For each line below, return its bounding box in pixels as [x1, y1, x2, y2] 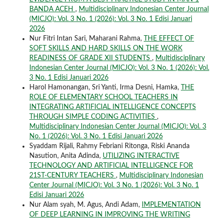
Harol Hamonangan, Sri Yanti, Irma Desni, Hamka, [29, 84, 181, 91]
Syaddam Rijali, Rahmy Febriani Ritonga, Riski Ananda [29, 143, 190, 150]
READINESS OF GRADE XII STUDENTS [29, 55, 152, 62]
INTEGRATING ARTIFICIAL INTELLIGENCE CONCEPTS [29, 104, 196, 111]
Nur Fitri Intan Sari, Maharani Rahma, [29, 35, 144, 43]
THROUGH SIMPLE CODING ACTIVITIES [29, 113, 157, 121]
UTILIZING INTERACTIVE [102, 153, 179, 160]
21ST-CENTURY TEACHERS [29, 172, 116, 179]
